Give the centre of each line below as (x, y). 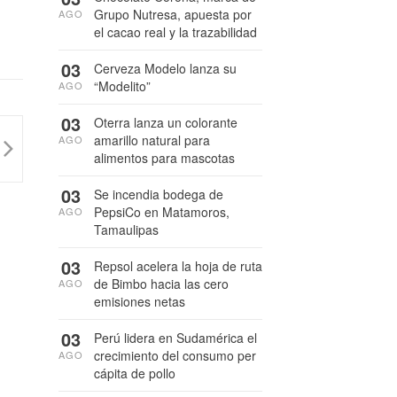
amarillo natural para (152, 140)
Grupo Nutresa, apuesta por (173, 14)
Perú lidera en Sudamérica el (175, 338)
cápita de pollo (135, 373)
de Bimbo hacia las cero (161, 284)
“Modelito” (122, 86)
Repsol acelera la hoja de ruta (178, 266)
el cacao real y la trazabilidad (175, 32)
